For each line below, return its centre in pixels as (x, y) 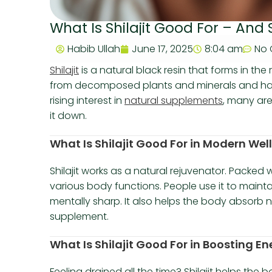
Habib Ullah (94, 49)
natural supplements (174, 101)
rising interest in (87, 101)
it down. (68, 116)
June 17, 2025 (162, 49)
